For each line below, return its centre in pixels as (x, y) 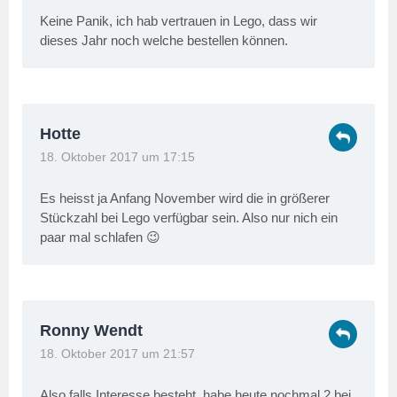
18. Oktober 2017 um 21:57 (117, 354)
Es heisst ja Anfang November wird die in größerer (185, 198)
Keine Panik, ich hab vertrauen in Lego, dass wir (179, 21)
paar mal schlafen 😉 (100, 237)
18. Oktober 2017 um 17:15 (117, 158)
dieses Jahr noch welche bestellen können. (164, 41)
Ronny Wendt (91, 331)
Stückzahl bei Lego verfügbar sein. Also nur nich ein (189, 218)
